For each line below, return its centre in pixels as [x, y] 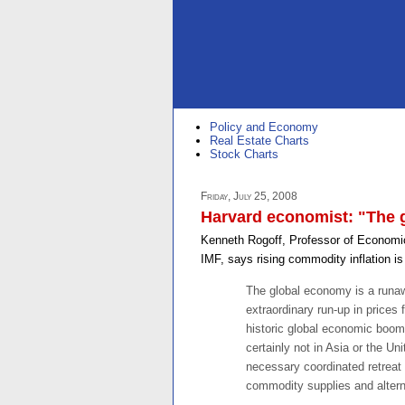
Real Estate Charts [259, 141]
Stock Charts [244, 155]
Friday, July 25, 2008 [249, 196]
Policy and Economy [264, 127]
